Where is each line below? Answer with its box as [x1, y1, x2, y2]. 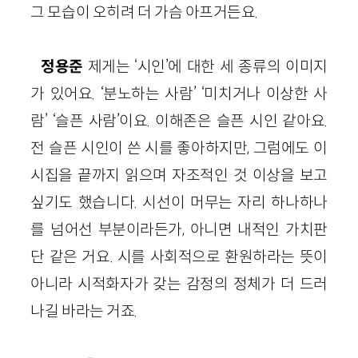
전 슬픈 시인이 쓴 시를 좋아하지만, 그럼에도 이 [30, 137, 328, 157]
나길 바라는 [30, 300, 104, 320]
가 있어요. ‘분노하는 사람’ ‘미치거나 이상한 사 [30, 83, 328, 103]
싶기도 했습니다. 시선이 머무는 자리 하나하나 [30, 192, 328, 212]
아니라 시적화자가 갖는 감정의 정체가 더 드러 [30, 273, 328, 293]
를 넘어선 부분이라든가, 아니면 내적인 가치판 [30, 219, 328, 239]
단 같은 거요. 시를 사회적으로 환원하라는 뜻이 [30, 246, 328, 266]
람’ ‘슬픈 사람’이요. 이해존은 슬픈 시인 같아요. [30, 110, 328, 130]
